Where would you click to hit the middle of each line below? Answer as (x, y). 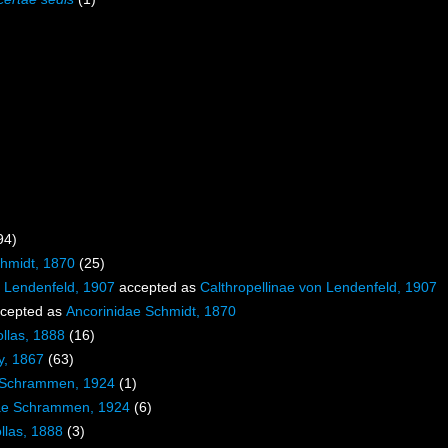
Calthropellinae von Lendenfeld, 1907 (318, 287)
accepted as (157, 287)
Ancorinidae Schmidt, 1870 (151, 311)
